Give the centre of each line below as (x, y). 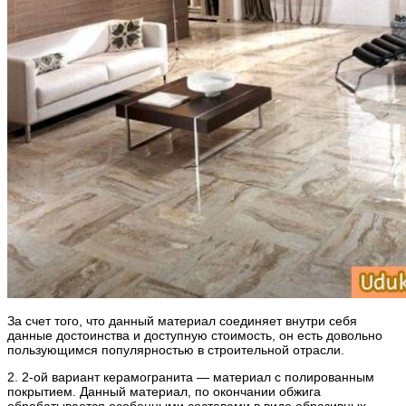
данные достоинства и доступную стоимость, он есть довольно (195, 336)
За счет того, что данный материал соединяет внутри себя (182, 321)
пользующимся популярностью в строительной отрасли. (176, 350)
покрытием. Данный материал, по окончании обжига (164, 392)
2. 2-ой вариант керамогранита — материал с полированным (191, 377)
